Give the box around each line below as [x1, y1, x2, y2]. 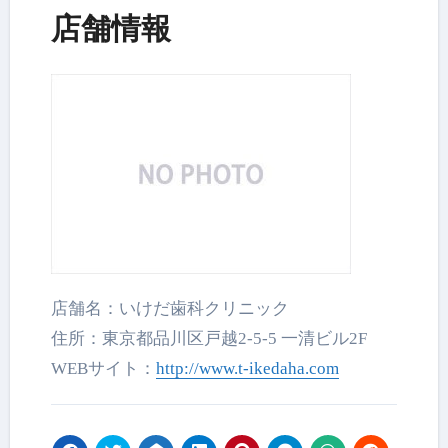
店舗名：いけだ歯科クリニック [51, 298, 290, 318]
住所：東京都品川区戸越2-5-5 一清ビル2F [51, 328, 368, 348]
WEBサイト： [51, 358, 157, 378]
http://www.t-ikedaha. [156, 358, 310, 378]
